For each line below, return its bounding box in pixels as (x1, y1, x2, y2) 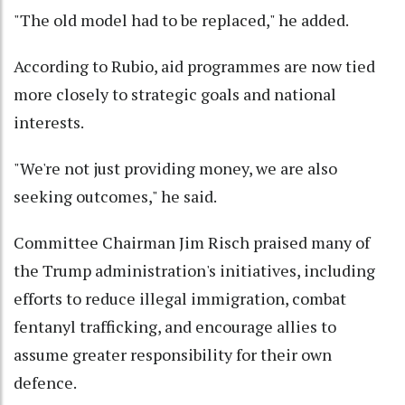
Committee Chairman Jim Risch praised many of (14, 231, 370, 254)
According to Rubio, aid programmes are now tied (14, 55, 375, 78)
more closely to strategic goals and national (14, 83, 336, 106)
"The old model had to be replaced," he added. (14, 9, 349, 32)
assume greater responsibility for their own (14, 344, 332, 366)
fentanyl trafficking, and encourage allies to (14, 316, 336, 338)
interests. (14, 111, 84, 134)
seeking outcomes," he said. (14, 185, 217, 208)
